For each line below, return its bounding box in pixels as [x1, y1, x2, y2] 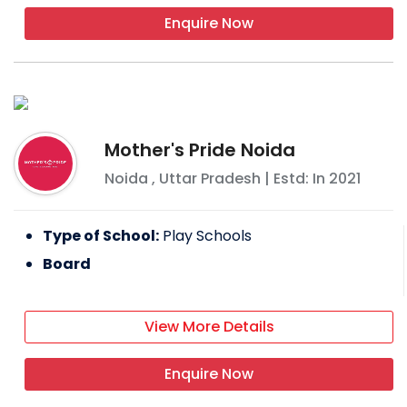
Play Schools [163, 224, 252, 246]
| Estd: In [261, 167, 329, 189]
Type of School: [43, 224, 159, 246]
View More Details [144, 315, 274, 337]
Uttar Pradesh [159, 167, 261, 189]
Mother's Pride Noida [104, 136, 295, 163]
